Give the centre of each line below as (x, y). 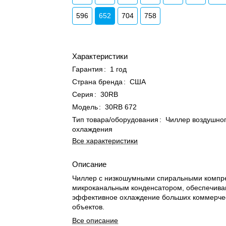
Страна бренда (98, 82)
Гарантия (88, 69)
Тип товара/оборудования (116, 120)
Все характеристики (105, 141)
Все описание (95, 220)
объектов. (89, 207)
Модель (85, 107)
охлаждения (93, 129)
